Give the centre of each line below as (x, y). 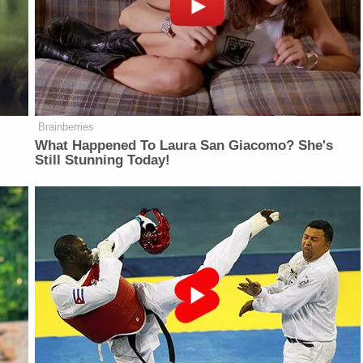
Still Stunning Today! (103, 160)
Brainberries (66, 126)
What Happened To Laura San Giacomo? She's (184, 145)
